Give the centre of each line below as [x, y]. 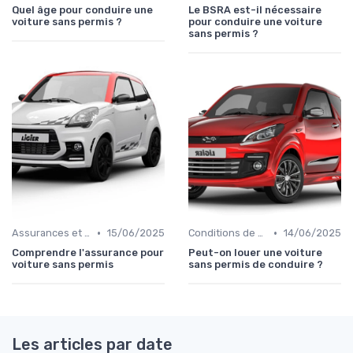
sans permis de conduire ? [256, 265]
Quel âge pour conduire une [82, 10]
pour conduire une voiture [255, 22]
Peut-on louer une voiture [255, 253]
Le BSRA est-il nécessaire [255, 10]
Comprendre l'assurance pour [88, 253]
